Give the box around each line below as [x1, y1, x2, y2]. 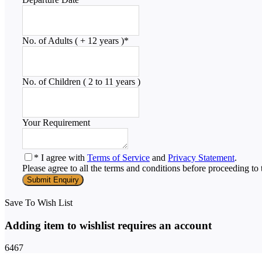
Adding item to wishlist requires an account [5, 219, 212, 232]
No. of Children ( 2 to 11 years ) [22, 76, 140, 87]
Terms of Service [87, 152, 150, 163]
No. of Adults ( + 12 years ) [22, 35, 124, 46]
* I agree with [34, 152, 87, 163]
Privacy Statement [168, 152, 235, 163]
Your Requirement [22, 117, 90, 127]
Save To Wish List [5, 197, 73, 208]
